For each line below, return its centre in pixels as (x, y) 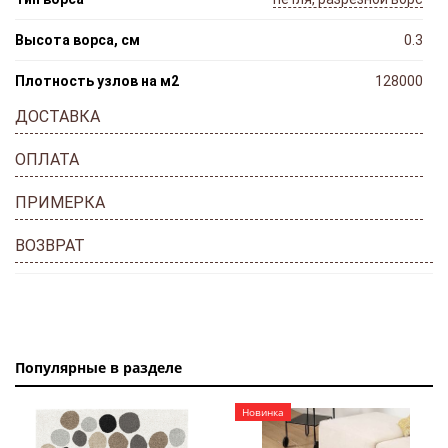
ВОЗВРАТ (50, 245)
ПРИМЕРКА (60, 202)
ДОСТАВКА (57, 116)
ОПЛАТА (47, 159)
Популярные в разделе (98, 367)
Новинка (263, 411)
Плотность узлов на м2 (97, 80)
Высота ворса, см (77, 39)
